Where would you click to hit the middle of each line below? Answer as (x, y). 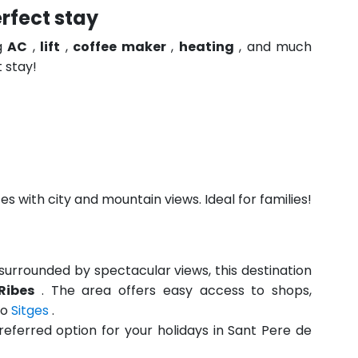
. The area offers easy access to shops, (173, 290)
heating (206, 47)
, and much (273, 47)
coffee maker (119, 47)
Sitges (30, 310)
